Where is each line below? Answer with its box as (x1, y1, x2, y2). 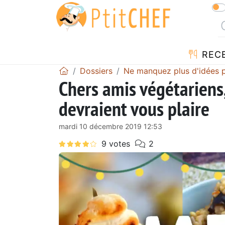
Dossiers (80, 65, 113, 76)
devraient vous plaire (59, 95, 209, 122)
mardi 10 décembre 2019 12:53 (59, 122, 162, 131)
